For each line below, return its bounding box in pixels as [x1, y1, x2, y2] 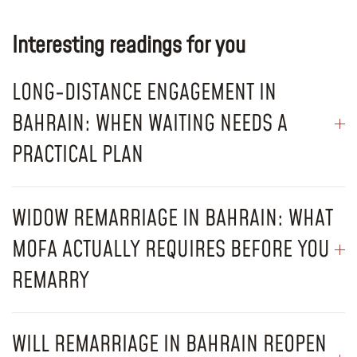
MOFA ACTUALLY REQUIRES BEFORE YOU [12, 233, 330, 265]
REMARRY [12, 265, 89, 296]
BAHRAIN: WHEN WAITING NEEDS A [12, 108, 288, 139]
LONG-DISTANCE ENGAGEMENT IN [12, 76, 277, 108]
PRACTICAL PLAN [12, 139, 143, 171]
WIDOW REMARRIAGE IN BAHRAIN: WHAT [12, 202, 333, 234]
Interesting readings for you [12, 29, 245, 61]
